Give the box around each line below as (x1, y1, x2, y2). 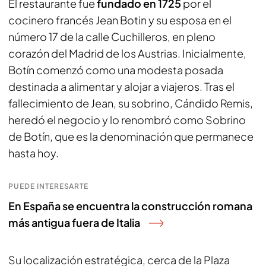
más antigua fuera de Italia (8, 216, 140, 229)
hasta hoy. (8, 146, 61, 160)
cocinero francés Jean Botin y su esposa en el (8, 13, 232, 27)
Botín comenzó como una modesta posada (8, 63, 223, 77)
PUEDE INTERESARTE (8, 182, 89, 191)
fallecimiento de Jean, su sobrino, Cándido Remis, (8, 96, 253, 110)
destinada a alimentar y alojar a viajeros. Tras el (8, 80, 235, 93)
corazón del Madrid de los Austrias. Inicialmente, (8, 46, 246, 60)
